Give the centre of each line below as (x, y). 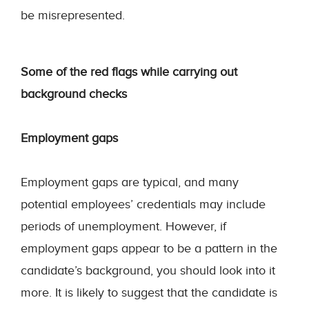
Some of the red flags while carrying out (129, 72)
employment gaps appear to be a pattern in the (149, 248)
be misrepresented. (73, 15)
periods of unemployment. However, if (123, 226)
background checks (74, 94)
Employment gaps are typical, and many (130, 182)
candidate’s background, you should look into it (148, 270)
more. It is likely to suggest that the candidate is (149, 292)
